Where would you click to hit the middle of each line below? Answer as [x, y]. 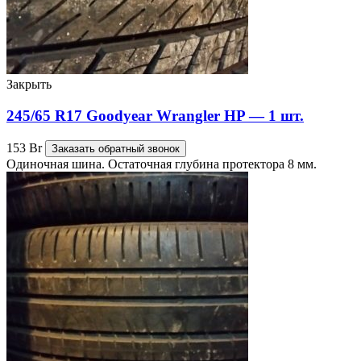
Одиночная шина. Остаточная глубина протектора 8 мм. [162, 164]
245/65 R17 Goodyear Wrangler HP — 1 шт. [155, 116]
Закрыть [29, 85]
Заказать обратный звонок [116, 148]
